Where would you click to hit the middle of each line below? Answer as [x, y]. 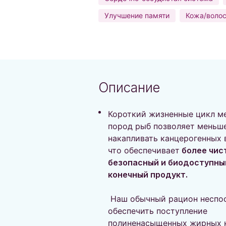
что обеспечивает [144, 150]
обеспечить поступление [158, 211]
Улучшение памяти [137, 15]
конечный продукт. [148, 175]
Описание [129, 88]
